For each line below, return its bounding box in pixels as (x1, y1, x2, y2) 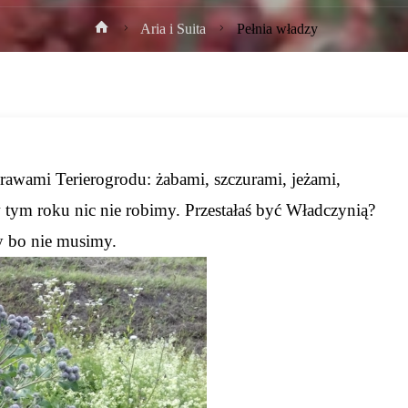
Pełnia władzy (236, 21, 318, 38)
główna (113, 45, 157, 62)
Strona (113, 18, 151, 36)
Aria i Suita (139, 21, 206, 38)
